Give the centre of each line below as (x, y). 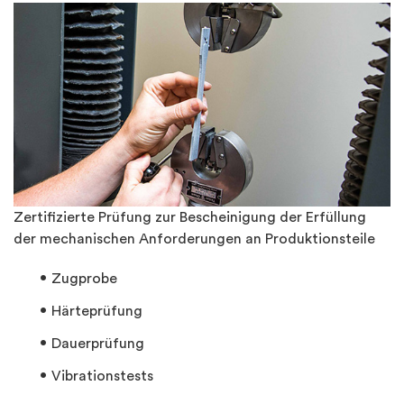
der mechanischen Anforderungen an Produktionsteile (194, 239)
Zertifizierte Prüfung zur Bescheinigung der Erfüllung (190, 218)
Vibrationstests (102, 376)
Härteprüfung (97, 312)
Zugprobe (84, 279)
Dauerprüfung (98, 344)
